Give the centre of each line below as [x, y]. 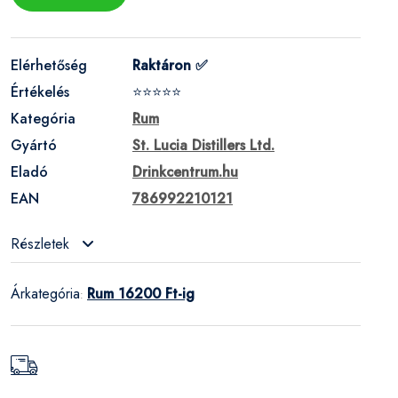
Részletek [42, 243]
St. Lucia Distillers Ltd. [203, 145]
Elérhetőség [49, 65]
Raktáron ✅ [170, 65]
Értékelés [40, 92]
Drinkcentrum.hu [185, 171]
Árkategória [45, 293]
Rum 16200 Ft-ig [141, 293]
